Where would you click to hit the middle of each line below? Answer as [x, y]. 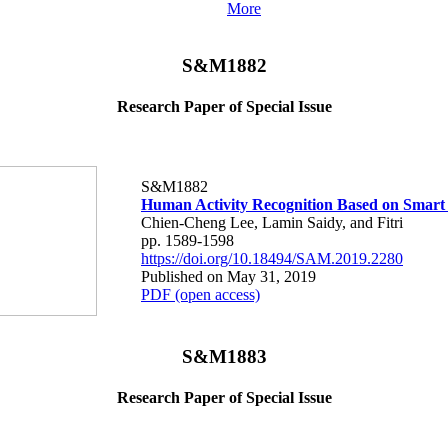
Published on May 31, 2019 [228, 276]
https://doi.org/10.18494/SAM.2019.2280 [272, 258]
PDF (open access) [200, 294]
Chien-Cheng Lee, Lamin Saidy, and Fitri [272, 222]
